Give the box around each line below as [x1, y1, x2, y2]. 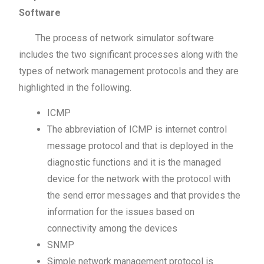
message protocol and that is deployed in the [47, 140, 234, 151]
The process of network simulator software [19, 32, 214, 44]
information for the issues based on [47, 206, 195, 217]
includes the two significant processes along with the [19, 48, 239, 60]
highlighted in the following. [19, 81, 132, 93]
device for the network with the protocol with [47, 173, 231, 184]
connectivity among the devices [47, 222, 178, 234]
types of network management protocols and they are [19, 65, 239, 77]
